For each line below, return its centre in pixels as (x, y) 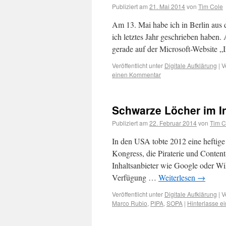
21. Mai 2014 (167, 6)
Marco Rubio (130, 203)
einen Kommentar (136, 74)
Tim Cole (211, 6)
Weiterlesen (178, 177)
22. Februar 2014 (173, 123)
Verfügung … (135, 177)
